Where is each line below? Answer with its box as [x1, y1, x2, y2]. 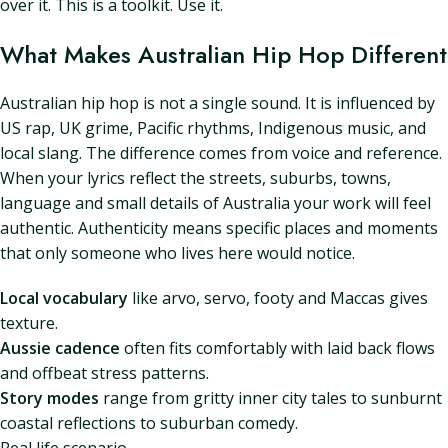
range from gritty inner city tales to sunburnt [99, 387, 442, 409]
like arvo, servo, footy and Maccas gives [128, 287, 428, 309]
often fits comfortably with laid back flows [120, 337, 435, 359]
